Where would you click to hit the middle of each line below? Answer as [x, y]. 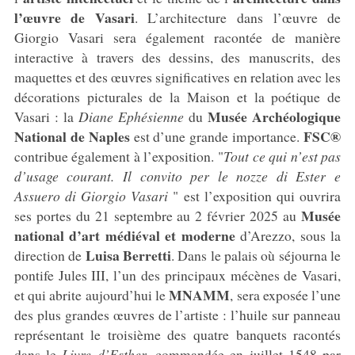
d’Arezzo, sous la [291, 235]
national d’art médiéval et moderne [127, 235]
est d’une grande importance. [217, 136]
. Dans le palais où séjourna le [256, 255]
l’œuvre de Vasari [74, 17]
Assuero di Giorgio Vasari [91, 195]
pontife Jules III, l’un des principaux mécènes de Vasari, [177, 275]
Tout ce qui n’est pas [282, 156]
